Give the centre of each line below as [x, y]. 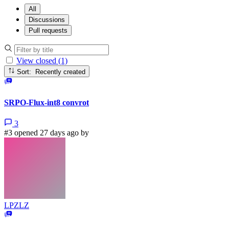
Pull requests [48, 31]
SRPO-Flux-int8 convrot [47, 102]
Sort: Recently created [61, 72]
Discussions [47, 20]
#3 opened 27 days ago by [47, 133]
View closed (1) [42, 61]
